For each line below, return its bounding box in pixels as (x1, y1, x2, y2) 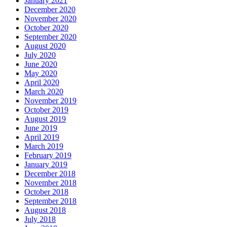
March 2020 (24, 87, 63, 96)
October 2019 (24, 105, 68, 115)
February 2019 (24, 151, 71, 160)
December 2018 (24, 169, 75, 178)
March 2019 (24, 142, 63, 151)
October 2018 (24, 187, 68, 197)
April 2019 (24, 133, 59, 142)
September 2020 (24, 32, 77, 42)
